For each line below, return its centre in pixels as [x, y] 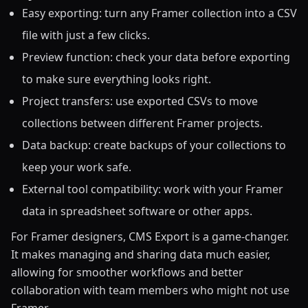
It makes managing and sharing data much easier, [141, 254]
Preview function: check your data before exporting [156, 57]
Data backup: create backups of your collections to [154, 145]
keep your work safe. [77, 167]
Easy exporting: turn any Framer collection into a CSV [159, 13]
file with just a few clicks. [86, 35]
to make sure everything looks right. [117, 79]
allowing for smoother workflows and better [127, 272]
